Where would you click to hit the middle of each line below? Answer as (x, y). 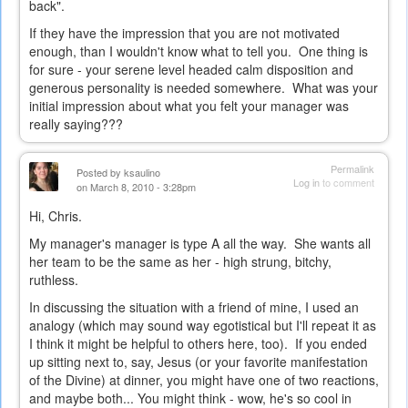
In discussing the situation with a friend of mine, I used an (194, 307)
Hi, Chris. (56, 216)
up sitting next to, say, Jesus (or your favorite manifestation (199, 362)
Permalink (352, 169)
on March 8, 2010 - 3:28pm (136, 187)
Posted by (100, 173)
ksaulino (142, 173)
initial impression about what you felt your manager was (189, 106)
